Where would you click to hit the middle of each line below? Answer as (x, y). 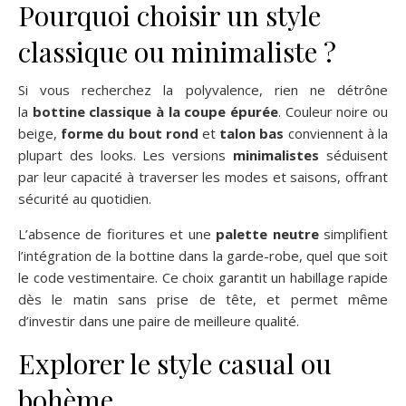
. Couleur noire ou (333, 111)
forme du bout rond (130, 133)
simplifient (353, 233)
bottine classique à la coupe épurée (155, 111)
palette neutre (267, 233)
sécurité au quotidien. (85, 198)
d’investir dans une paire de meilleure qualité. (159, 320)
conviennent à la (336, 133)
